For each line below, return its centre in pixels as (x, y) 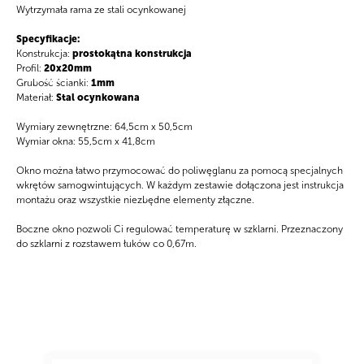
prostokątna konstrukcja (132, 54)
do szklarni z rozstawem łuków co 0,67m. (106, 244)
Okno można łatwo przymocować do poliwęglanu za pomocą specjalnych (180, 171)
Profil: (30, 69)
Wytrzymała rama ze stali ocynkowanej (101, 10)
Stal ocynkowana (98, 98)
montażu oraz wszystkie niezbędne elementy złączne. (135, 200)
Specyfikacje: (48, 39)
